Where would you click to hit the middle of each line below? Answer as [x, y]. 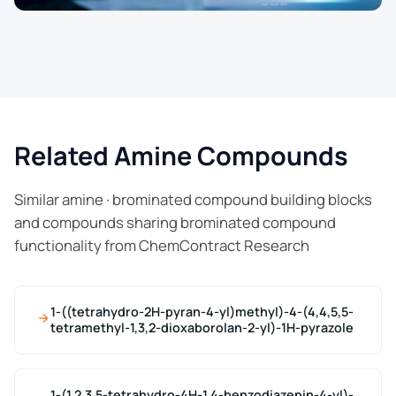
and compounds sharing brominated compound [175, 223]
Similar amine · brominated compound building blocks [193, 200]
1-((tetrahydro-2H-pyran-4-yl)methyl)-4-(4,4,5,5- [202, 312]
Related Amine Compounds [181, 156]
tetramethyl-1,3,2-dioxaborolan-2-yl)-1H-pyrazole [202, 328]
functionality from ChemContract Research [162, 246]
